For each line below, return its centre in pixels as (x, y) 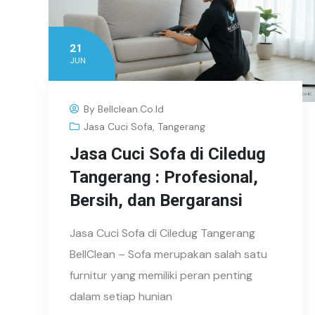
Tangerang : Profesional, (164, 178)
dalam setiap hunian (121, 297)
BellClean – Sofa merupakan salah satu (168, 255)
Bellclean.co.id (131, 109)
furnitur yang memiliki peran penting (161, 276)
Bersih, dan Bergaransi (156, 201)
